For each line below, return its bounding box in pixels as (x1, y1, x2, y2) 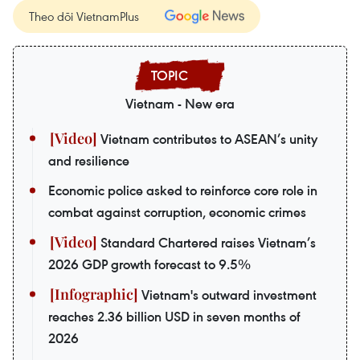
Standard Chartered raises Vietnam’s (97, 233, 316, 252)
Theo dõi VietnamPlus (29, 7, 139, 24)
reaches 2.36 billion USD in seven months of (48, 307, 301, 325)
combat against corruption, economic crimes (48, 202, 306, 221)
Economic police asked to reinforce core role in (48, 181, 317, 199)
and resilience (48, 151, 129, 170)
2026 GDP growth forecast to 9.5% (48, 255, 251, 273)
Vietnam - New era (125, 94, 235, 112)
